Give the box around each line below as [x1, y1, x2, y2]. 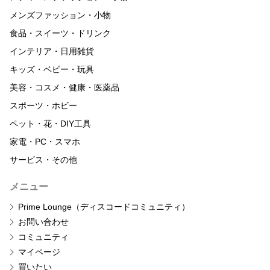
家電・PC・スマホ [10, 137, 80, 147]
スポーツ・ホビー [10, 101, 77, 111]
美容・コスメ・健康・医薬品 [10, 83, 119, 93]
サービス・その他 [10, 155, 77, 165]
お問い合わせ [18, 217, 69, 227]
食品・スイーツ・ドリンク [10, 28, 111, 39]
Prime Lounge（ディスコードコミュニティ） [18, 202, 190, 212]
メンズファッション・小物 [10, 10, 111, 20]
